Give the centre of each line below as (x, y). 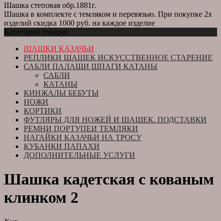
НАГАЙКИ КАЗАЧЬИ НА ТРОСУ (83, 137)
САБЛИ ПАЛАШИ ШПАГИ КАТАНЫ (91, 66)
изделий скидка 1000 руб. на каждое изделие (79, 23)
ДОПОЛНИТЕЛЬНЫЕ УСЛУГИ (79, 155)
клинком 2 (41, 198)
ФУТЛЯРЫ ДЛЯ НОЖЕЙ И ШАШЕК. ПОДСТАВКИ (115, 120)
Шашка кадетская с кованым (109, 179)
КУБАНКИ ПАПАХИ (62, 146)
